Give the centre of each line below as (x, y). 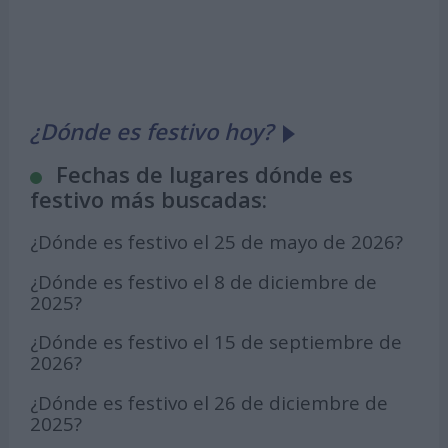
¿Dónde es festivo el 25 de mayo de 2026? (217, 242)
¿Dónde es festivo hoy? (152, 131)
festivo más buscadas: (149, 199)
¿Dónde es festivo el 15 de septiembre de (216, 342)
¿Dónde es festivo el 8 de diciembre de (204, 281)
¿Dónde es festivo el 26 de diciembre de (209, 403)
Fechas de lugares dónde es (205, 174)
